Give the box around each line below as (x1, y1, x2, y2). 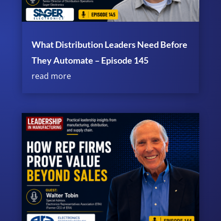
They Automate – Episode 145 (31, 55, 148, 66)
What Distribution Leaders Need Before (31, 39, 187, 50)
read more (31, 71, 71, 82)
